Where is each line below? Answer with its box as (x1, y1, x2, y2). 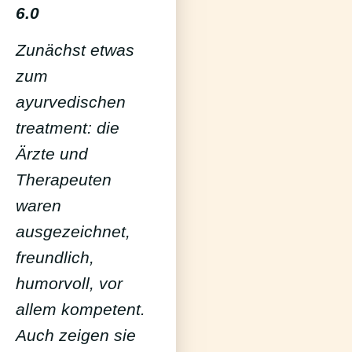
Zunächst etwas (16, 40, 134, 59)
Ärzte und (16, 144, 88, 163)
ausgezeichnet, (16, 222, 130, 240)
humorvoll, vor (16, 273, 123, 292)
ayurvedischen (16, 92, 126, 111)
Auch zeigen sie (16, 325, 136, 344)
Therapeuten (16, 170, 112, 189)
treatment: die (16, 118, 119, 137)
